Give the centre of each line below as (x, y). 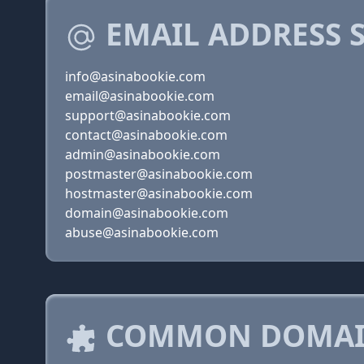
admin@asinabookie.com (143, 154)
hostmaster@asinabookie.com (159, 193)
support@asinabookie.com (148, 115)
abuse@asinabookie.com (142, 232)
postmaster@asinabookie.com (159, 174)
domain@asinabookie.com (147, 213)
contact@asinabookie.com (146, 135)
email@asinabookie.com (140, 96)
